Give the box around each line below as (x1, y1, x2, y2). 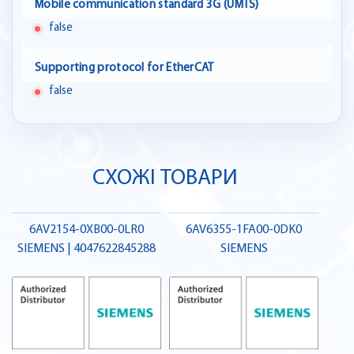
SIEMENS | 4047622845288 (17, 243, 156, 256)
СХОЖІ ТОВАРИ (92, 168, 238, 190)
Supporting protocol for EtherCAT (35, 62, 214, 75)
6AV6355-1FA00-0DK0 (186, 224, 302, 237)
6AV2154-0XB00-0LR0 (29, 224, 144, 237)
